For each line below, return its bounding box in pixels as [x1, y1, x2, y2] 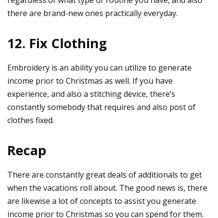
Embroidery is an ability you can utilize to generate [7, 62, 192, 73]
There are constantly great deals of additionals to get [7, 169, 202, 180]
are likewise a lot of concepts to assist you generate [7, 195, 196, 206]
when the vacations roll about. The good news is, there [7, 182, 207, 193]
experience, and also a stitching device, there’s [7, 88, 175, 99]
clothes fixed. [7, 114, 54, 126]
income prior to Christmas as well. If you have [7, 75, 173, 86]
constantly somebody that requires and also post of [7, 101, 196, 112]
